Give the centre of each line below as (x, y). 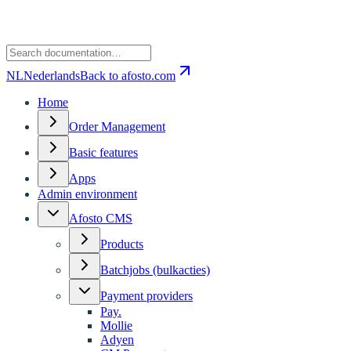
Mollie (116, 326)
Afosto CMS (101, 218)
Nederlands (52, 76)
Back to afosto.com (128, 76)
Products (122, 244)
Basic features (103, 152)
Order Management (117, 127)
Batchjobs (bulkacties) (155, 270)
